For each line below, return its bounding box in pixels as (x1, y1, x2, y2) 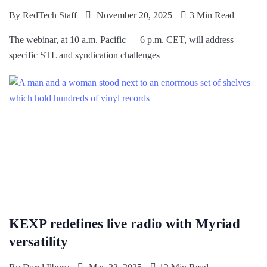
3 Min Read (190, 10, 234, 21)
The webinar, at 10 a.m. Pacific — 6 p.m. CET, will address (9, 35, 234, 45)
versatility (9, 234, 68, 250)
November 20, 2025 (94, 10, 172, 21)
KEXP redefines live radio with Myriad (9, 216, 240, 232)
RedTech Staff (23, 10, 77, 21)
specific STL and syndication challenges (9, 50, 160, 61)
